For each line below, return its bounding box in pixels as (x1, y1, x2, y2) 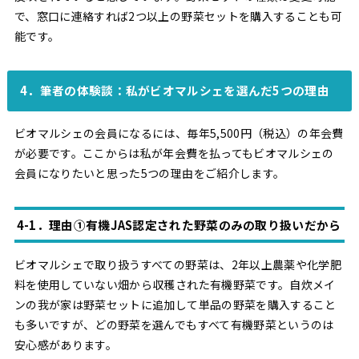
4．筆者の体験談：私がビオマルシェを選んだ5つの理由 (20, 82, 329, 99)
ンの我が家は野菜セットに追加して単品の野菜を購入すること (14, 296, 337, 313)
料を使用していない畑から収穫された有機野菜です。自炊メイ (14, 276, 336, 292)
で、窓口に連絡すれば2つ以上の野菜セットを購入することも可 (14, 8, 343, 25)
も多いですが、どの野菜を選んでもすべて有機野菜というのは (14, 316, 334, 333)
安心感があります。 (14, 336, 118, 353)
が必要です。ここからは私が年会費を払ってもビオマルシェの (14, 144, 334, 161)
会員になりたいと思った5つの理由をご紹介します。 (14, 164, 285, 181)
